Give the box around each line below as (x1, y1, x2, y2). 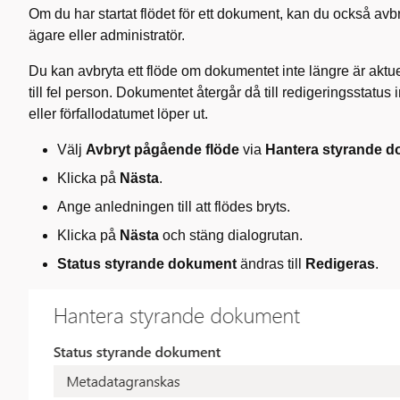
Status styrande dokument (57, 256, 237, 271)
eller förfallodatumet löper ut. (29, 106, 208, 121)
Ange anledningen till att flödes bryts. (57, 199, 290, 214)
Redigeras (305, 256, 375, 271)
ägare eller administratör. (29, 28, 185, 43)
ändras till (237, 256, 305, 271)
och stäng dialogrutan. (159, 228, 303, 243)
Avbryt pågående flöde (86, 142, 239, 157)
